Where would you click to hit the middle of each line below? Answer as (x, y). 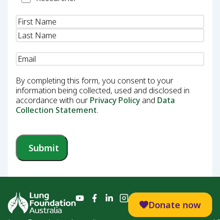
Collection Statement (56, 110)
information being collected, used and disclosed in (103, 90)
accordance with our (53, 100)
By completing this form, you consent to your (95, 81)
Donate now (175, 205)
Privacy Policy (115, 100)
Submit (44, 148)
